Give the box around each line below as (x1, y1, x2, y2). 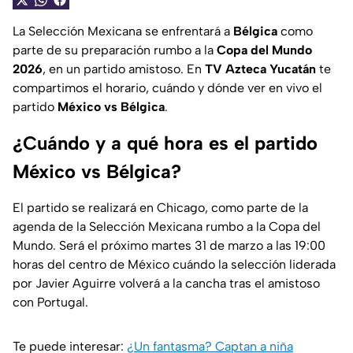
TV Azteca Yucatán (205, 61, 316, 77)
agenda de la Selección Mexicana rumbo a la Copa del (13, 219, 321, 235)
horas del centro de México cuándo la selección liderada (13, 257, 336, 273)
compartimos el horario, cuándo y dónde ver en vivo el (13, 80, 322, 96)
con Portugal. (13, 295, 88, 310)
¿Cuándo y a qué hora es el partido (13, 132, 318, 155)
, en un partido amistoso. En (43, 61, 205, 77)
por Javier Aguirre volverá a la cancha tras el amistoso (13, 276, 320, 292)
